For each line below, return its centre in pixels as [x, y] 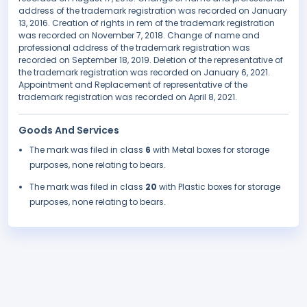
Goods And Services [69, 131]
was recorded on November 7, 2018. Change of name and [139, 36]
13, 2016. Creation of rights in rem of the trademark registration [147, 23]
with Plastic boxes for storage [220, 187]
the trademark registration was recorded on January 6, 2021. [144, 73]
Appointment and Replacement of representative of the [133, 85]
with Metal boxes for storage [211, 150]
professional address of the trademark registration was [134, 48]
